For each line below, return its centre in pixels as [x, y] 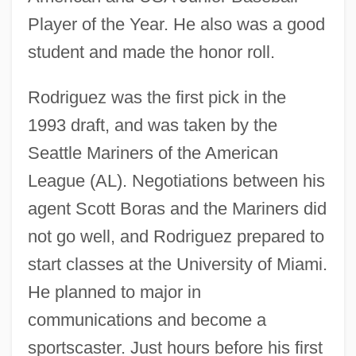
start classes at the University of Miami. [177, 264]
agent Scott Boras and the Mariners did [177, 208]
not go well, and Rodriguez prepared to [176, 236]
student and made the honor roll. [151, 52]
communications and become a [147, 319]
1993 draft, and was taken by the [152, 125]
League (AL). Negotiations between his [176, 180]
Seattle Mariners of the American [153, 153]
